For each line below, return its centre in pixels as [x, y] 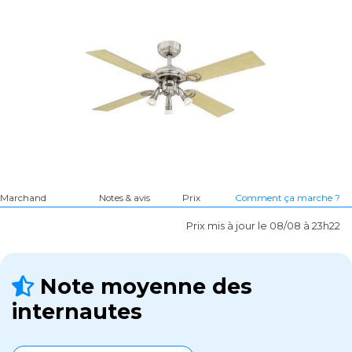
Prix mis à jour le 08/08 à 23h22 [263, 226]
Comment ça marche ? [288, 198]
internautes [77, 312]
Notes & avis [125, 198]
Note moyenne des [143, 287]
